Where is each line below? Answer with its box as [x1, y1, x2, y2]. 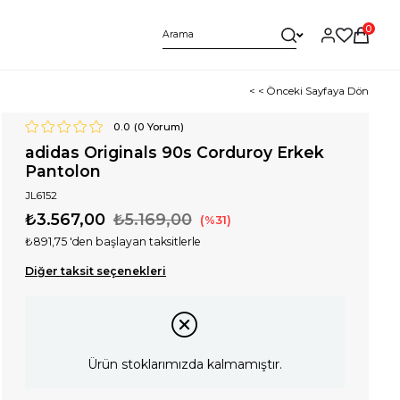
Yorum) [145, 120, 185, 133]
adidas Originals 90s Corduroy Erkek [24, 142, 324, 162]
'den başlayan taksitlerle [69, 235, 201, 249]
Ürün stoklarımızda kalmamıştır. [87, 355, 283, 372]
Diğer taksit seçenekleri [24, 263, 166, 278]
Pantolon [24, 161, 101, 180]
